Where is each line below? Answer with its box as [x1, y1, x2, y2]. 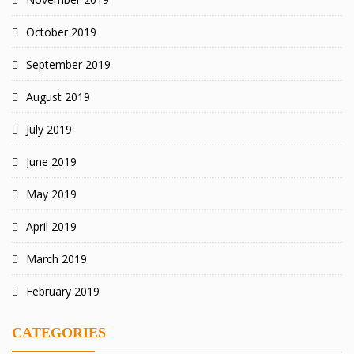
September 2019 [26, 57, 111, 73]
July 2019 [26, 122, 72, 137]
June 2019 [26, 154, 77, 170]
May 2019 [26, 186, 77, 202]
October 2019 [26, 24, 96, 40]
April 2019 [26, 219, 77, 235]
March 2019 [26, 251, 87, 267]
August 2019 [26, 89, 90, 105]
